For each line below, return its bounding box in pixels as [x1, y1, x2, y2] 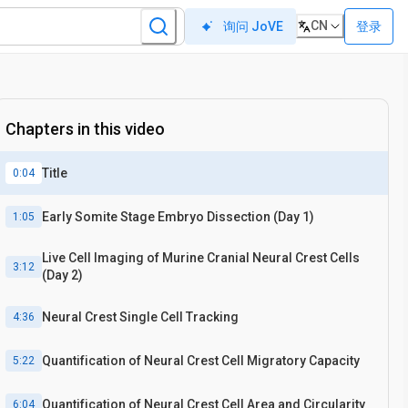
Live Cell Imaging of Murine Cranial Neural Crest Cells [42, 250, 360, 265]
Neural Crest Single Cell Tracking [119, 309, 239, 324]
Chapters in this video [5, 119, 165, 138]
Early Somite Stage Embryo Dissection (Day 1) [42, 209, 314, 224]
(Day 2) [42, 268, 83, 282]
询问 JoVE [223, 19, 284, 34]
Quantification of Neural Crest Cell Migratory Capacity [42, 352, 360, 368]
